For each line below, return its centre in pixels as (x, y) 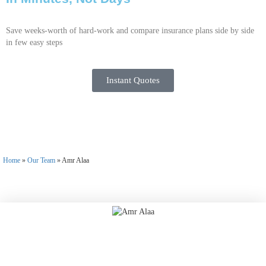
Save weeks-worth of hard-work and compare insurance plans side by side (130, 31)
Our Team (41, 161)
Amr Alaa (75, 161)
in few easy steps (34, 43)
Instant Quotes (133, 80)
